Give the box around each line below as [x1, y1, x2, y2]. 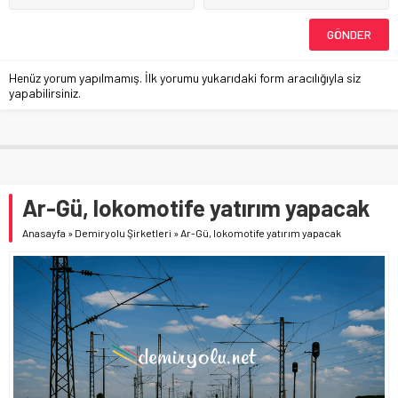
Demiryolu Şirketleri [75, 226, 171, 239]
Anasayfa [22, 226, 66, 239]
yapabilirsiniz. [9, 84, 81, 100]
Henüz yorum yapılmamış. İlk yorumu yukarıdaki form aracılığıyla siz [9, 69, 361, 85]
